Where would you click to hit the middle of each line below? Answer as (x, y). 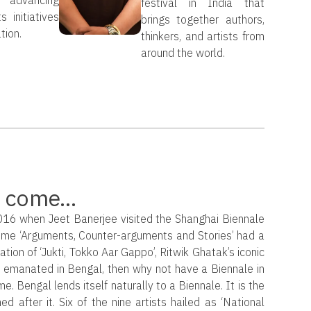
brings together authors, (203, 19)
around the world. (183, 52)
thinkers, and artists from (203, 36)
